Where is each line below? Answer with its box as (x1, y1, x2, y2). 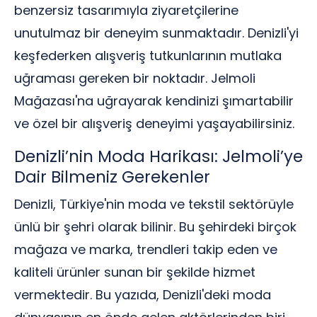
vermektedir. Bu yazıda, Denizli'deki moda (14, 286, 271, 304)
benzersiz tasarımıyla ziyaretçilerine (14, 1, 238, 19)
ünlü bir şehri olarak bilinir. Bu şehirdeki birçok (14, 218, 296, 236)
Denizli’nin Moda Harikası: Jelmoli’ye (14, 145, 303, 168)
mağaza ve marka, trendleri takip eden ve (14, 241, 277, 258)
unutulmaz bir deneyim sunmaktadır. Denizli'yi (14, 24, 299, 42)
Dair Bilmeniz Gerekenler (14, 166, 210, 188)
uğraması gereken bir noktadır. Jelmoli (14, 69, 255, 87)
